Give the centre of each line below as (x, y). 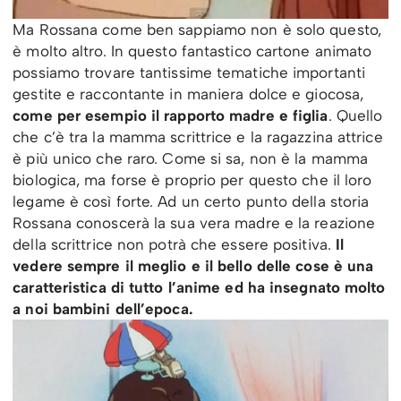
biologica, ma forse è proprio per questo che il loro (192, 180)
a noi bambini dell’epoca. (103, 309)
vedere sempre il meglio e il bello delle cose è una (193, 266)
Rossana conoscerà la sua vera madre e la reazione (194, 223)
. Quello (355, 116)
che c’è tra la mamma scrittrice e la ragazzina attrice (198, 137)
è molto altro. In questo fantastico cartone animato (192, 51)
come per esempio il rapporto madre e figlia (171, 116)
